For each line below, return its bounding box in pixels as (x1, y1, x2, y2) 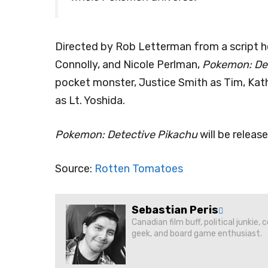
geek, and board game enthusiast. (132, 228, 262, 239)
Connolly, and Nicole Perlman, (55, 57, 202, 71)
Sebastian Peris (132, 203, 218, 217)
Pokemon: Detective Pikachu (55, 127, 200, 141)
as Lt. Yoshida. (55, 93, 125, 107)
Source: (55, 162, 95, 175)
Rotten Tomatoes (95, 162, 183, 175)
